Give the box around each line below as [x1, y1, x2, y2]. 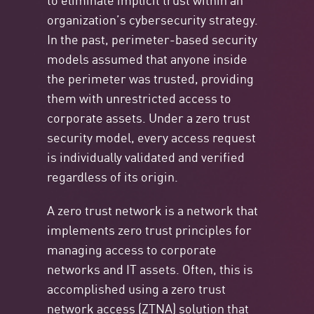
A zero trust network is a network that [47, 200, 259, 219]
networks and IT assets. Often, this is [47, 259, 254, 278]
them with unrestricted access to [47, 88, 232, 107]
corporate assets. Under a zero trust [47, 108, 251, 127]
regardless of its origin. [47, 167, 179, 186]
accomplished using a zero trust [47, 279, 226, 298]
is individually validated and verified [47, 147, 245, 166]
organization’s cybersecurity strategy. [47, 10, 259, 29]
